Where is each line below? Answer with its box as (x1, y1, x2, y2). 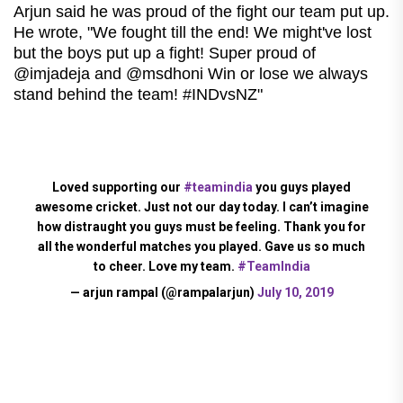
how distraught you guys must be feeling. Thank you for (37, 219, 366, 234)
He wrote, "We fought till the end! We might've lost (13, 22, 372, 41)
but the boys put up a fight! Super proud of (13, 43, 316, 62)
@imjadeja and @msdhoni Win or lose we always (13, 64, 368, 83)
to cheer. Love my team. (93, 258, 237, 273)
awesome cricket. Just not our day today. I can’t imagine (34, 199, 369, 214)
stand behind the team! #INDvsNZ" (13, 85, 263, 103)
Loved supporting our (52, 179, 184, 194)
